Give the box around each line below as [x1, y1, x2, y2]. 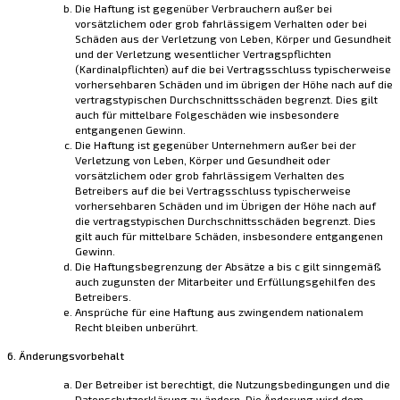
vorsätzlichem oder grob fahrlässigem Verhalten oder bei [75, 17, 367, 30]
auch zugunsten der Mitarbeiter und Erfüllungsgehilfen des [75, 275, 376, 288]
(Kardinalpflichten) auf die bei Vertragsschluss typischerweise [75, 62, 391, 76]
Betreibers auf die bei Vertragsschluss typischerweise [75, 184, 351, 197]
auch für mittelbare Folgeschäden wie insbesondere [75, 108, 339, 121]
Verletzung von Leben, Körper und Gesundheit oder [75, 154, 330, 167]
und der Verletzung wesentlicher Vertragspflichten [75, 47, 331, 61]
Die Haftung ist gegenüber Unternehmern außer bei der [75, 138, 356, 152]
